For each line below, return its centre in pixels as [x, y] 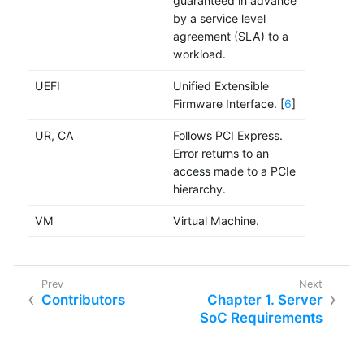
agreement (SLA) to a [230, 37]
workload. [199, 54]
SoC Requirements [261, 317]
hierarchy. [199, 189]
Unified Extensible [221, 86]
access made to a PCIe [234, 171]
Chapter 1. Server [265, 299]
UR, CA [54, 136]
